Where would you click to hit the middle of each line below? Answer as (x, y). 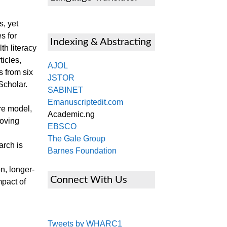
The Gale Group (77, 139)
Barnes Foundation (82, 151)
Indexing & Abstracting (101, 42)
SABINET (65, 90)
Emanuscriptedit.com (85, 102)
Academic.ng (71, 114)
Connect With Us (89, 180)
